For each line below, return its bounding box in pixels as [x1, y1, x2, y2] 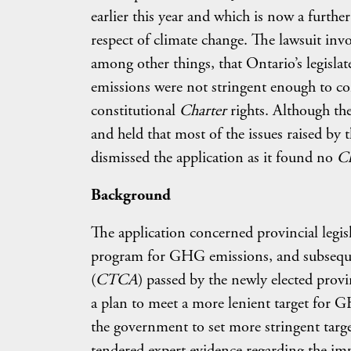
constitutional [90, 100, 179, 121]
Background [90, 185, 171, 205]
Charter [179, 100, 230, 121]
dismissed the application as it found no [90, 147, 337, 168]
